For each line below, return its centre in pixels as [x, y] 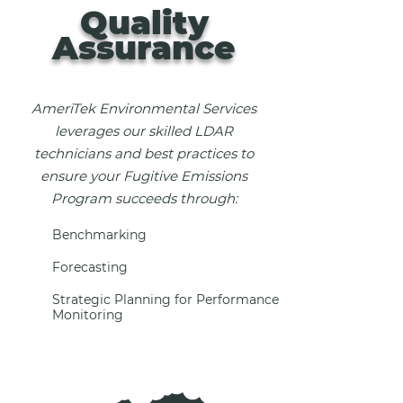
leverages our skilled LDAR [144, 131]
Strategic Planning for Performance [165, 300]
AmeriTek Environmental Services [144, 108]
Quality [144, 22]
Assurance [144, 48]
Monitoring [87, 315]
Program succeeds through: [144, 198]
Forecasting [90, 267]
